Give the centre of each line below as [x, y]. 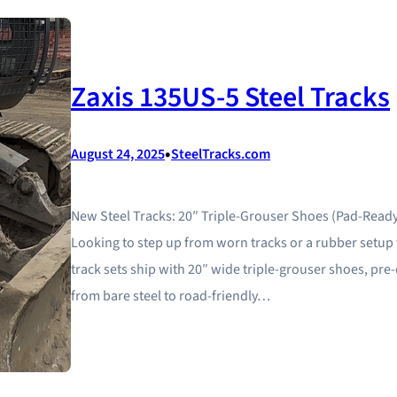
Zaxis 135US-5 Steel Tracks [230, 98]
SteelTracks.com [221, 155]
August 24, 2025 [118, 155]
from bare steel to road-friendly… [171, 296]
